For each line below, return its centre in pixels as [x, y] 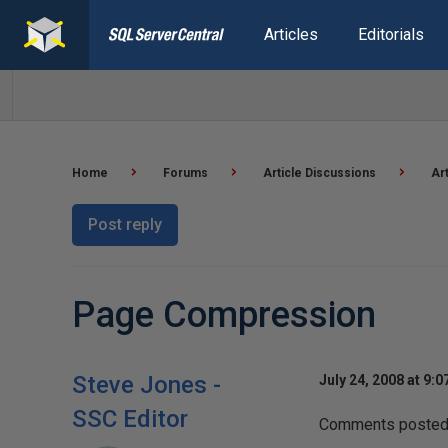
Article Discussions [319, 173]
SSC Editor [130, 419]
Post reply [125, 224]
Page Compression [224, 315]
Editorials [390, 34]
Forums [185, 173]
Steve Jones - [146, 385]
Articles [290, 34]
